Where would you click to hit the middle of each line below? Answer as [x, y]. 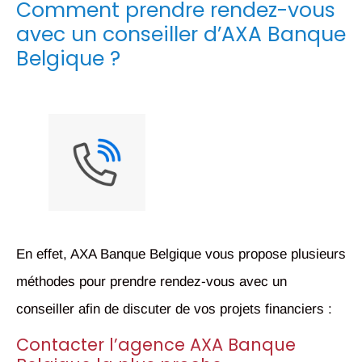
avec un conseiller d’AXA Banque [181, 34]
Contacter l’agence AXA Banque [156, 345]
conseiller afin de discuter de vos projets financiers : [174, 309]
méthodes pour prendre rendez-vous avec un [152, 281]
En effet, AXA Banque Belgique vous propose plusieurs [181, 254]
